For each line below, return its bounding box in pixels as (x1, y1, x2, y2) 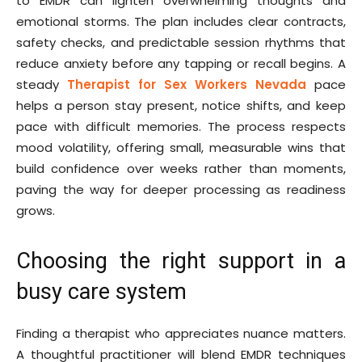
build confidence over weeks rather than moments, (16, 159, 346, 177)
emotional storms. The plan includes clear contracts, (16, 12, 346, 30)
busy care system (16, 278, 187, 305)
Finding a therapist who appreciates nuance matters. (16, 324, 346, 342)
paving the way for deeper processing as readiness (16, 180, 346, 198)
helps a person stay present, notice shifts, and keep (16, 96, 346, 114)
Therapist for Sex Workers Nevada (67, 75, 306, 93)
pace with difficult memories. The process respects (16, 117, 346, 135)
